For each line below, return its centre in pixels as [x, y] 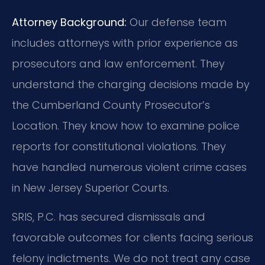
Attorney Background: [69, 22]
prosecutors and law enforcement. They [118, 63]
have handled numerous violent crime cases [129, 167]
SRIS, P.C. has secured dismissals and [109, 217]
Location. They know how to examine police [126, 125]
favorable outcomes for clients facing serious [132, 238]
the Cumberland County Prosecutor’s [111, 105]
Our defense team [177, 22]
